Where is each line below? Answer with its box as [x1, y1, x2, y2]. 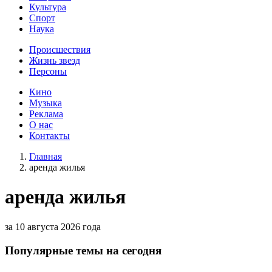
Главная [29, 151, 62, 161]
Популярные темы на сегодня [5, 243, 161, 257]
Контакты [29, 131, 70, 141]
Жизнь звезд [29, 55, 80, 66]
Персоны [29, 66, 67, 76]
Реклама [29, 109, 63, 119]
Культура [29, 2, 66, 12]
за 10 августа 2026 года [5, 221, 101, 232]
